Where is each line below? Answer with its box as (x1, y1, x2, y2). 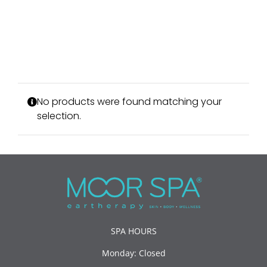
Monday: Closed (101, 247, 166, 259)
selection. (37, 109, 81, 123)
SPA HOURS (110, 225, 157, 237)
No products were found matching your (37, 95, 222, 109)
